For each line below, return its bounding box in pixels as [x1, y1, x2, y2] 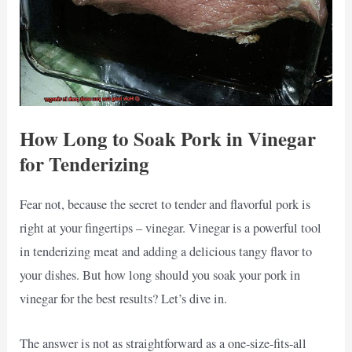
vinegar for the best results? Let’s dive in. [20, 290, 228, 308]
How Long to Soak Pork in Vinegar [20, 124, 317, 154]
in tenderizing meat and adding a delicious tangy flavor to [20, 243, 313, 261]
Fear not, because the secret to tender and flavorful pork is [20, 196, 311, 214]
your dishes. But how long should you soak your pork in [20, 266, 301, 284]
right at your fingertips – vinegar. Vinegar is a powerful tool [20, 219, 322, 237]
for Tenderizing [20, 149, 150, 179]
